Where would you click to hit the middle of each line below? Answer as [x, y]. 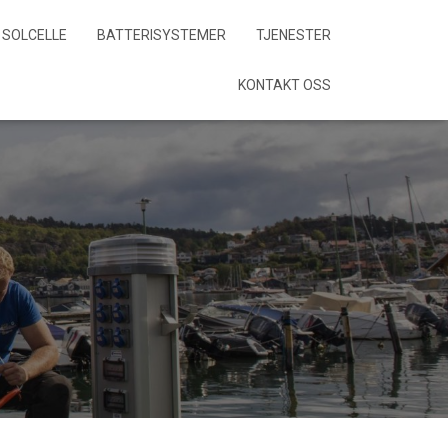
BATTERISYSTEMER [161, 35]
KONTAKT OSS [284, 85]
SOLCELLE [34, 35]
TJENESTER [293, 35]
